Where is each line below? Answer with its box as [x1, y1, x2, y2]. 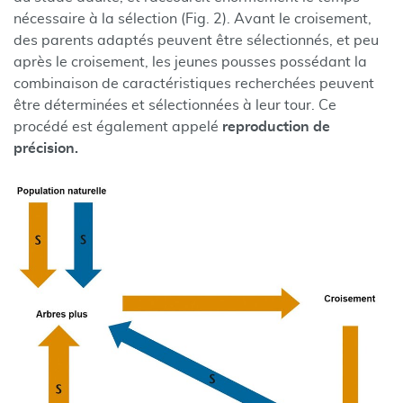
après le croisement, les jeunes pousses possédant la [13, 55, 367, 69]
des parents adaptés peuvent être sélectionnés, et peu [13, 33, 379, 48]
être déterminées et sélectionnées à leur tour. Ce [13, 98, 336, 112]
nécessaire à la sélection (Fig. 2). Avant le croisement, [13, 12, 372, 26]
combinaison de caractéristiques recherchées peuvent [13, 76, 374, 91]
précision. [13, 141, 78, 156]
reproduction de [222, 120, 330, 134]
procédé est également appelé [13, 120, 222, 134]
